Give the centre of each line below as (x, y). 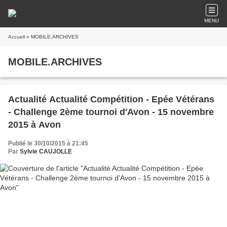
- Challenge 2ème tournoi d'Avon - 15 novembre (111, 112)
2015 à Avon (34, 125)
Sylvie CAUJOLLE (46, 152)
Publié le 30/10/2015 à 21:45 (48, 143)
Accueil (16, 37)
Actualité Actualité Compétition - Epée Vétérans (111, 99)
